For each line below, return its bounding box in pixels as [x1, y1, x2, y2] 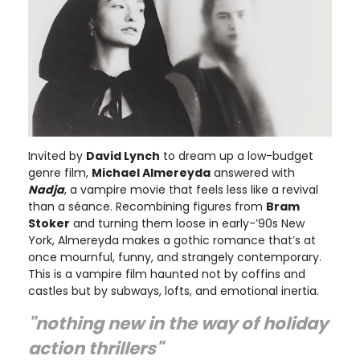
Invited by [28, 148, 86, 165]
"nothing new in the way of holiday [28, 312, 328, 336]
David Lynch [86, 148, 160, 165]
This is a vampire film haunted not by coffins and [28, 266, 305, 283]
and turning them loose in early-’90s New [70, 215, 305, 232]
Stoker [28, 215, 70, 232]
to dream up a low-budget [160, 148, 313, 165]
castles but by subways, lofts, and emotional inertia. [28, 283, 319, 300]
